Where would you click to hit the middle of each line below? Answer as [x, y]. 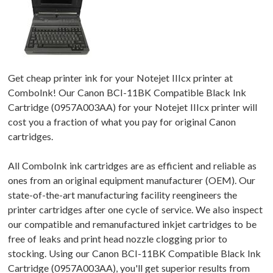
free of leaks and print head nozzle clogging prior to [118, 239]
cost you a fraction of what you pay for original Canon [122, 122]
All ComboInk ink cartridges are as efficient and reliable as [132, 166]
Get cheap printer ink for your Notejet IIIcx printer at [120, 78]
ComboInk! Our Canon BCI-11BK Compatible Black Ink [127, 93]
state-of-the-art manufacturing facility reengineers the [122, 195]
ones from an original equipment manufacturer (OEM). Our [132, 180]
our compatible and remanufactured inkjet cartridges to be [132, 224]
